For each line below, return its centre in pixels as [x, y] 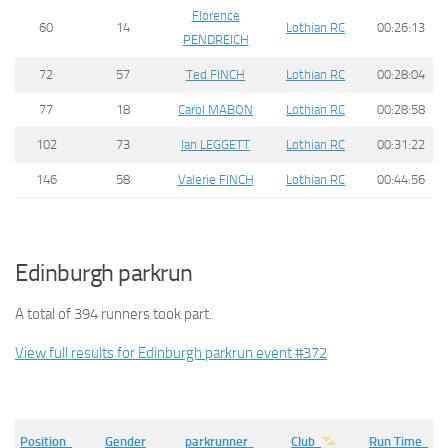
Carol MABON [215, 109]
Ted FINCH [215, 74]
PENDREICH [215, 39]
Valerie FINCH [215, 179]
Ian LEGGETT [215, 144]
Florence [215, 15]
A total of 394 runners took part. [113, 313]
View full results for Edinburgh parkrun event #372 [171, 352]
